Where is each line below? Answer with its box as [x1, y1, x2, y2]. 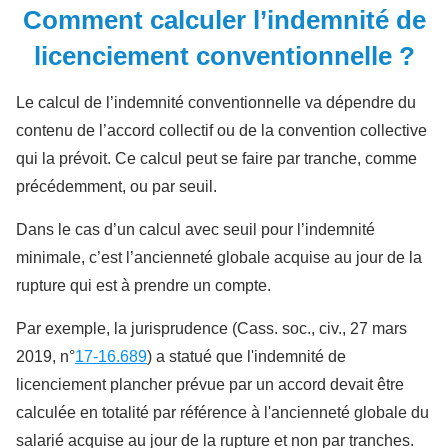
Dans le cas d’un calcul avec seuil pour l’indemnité [16, 221, 375, 239]
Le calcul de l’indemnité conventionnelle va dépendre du [16, 94, 416, 112]
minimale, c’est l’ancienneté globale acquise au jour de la [16, 249, 422, 267]
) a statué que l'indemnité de [147, 348, 346, 366]
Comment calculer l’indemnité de [22, 5, 426, 36]
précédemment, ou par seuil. [16, 178, 217, 196]
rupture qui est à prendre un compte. [16, 277, 271, 295]
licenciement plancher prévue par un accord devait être [16, 376, 404, 394]
